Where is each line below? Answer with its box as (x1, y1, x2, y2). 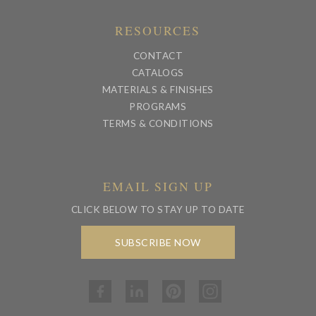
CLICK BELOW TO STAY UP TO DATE (71, 203, 245, 215)
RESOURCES (115, 22, 201, 39)
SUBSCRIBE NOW (115, 236, 201, 249)
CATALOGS (131, 67, 184, 79)
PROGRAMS (129, 101, 187, 113)
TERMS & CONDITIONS (102, 118, 214, 130)
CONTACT (133, 50, 183, 62)
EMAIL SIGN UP (102, 177, 213, 195)
